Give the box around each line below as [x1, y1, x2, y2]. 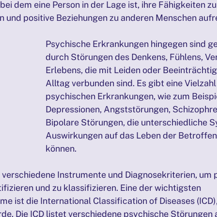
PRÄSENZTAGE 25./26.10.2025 [106, 51, 203, 60]
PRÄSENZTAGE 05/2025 [58, 13, 137, 21]
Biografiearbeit [156, 13, 202, 21]
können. [46, 143, 77, 154]
